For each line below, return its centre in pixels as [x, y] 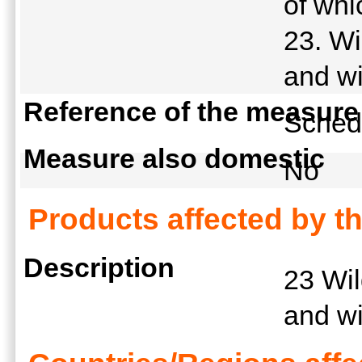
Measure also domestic [174, 159]
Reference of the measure [191, 111]
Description [99, 268]
